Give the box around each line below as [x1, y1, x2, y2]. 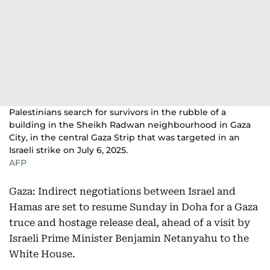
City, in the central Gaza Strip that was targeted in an [9, 132, 240, 143]
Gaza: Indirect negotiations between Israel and [9, 186, 236, 197]
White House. [9, 248, 75, 260]
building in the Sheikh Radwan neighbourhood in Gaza [9, 119, 251, 130]
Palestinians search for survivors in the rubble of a [9, 107, 226, 118]
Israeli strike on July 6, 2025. [9, 145, 128, 155]
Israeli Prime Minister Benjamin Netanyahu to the [9, 233, 249, 244]
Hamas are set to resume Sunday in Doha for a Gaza [9, 201, 258, 213]
